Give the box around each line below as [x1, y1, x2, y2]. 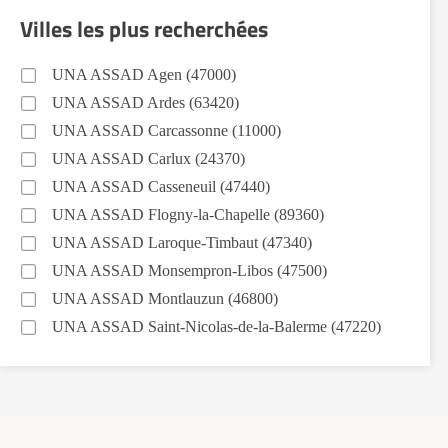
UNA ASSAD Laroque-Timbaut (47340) [52, 234, 312, 251]
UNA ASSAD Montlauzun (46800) [52, 290, 278, 307]
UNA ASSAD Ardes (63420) [52, 94, 239, 111]
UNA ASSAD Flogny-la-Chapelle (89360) [52, 206, 324, 223]
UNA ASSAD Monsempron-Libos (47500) [52, 262, 327, 279]
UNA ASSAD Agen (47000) [52, 66, 236, 83]
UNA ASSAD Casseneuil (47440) [52, 178, 270, 195]
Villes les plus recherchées [20, 12, 268, 46]
